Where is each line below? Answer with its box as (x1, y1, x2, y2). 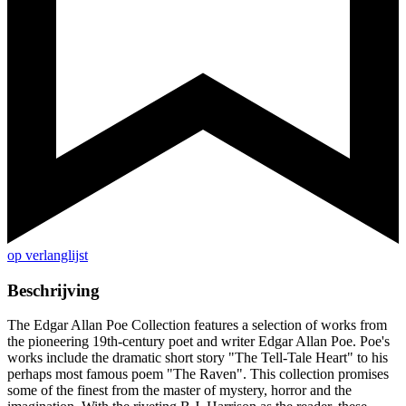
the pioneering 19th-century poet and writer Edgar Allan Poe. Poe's (7, 333, 390, 350)
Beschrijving (7, 280, 100, 300)
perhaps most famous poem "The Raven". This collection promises (7, 366, 389, 382)
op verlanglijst (7, 247, 88, 264)
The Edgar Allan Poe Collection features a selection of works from (7, 317, 387, 333)
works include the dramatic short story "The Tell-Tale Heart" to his (7, 350, 388, 366)
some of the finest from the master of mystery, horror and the (7, 382, 352, 399)
